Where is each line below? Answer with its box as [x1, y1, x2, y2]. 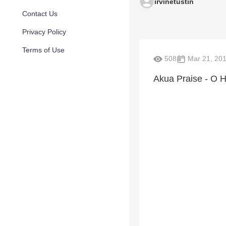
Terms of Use [22, 46, 65, 54]
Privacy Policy [22, 28, 66, 36]
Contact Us [22, 10, 58, 18]
